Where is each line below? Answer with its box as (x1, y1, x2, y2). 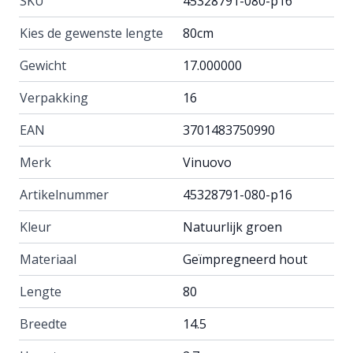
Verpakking (20, 88, 88, 106)
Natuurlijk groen (183, 217, 282, 236)
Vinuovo (183, 153, 232, 171)
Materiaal (20, 250, 76, 268)
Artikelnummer (20, 185, 109, 203)
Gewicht (20, 56, 66, 74)
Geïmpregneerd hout (183, 250, 307, 268)
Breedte (20, 314, 67, 333)
